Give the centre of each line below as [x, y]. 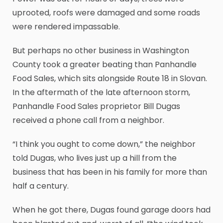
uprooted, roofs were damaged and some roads [106, 13]
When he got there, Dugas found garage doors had [111, 210]
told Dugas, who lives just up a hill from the [95, 158]
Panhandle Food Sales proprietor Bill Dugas [96, 107]
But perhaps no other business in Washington [101, 51]
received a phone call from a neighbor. [88, 120]
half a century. [41, 186]
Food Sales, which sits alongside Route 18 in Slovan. [110, 79]
